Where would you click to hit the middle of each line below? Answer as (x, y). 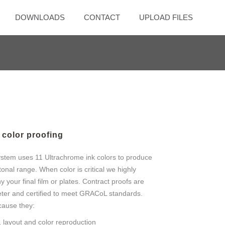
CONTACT (102, 17)
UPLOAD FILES (166, 17)
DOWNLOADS (40, 17)
